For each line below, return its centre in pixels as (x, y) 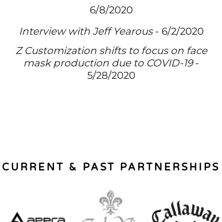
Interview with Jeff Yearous (85, 31)
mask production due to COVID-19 (108, 63)
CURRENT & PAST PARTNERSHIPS (111, 167)
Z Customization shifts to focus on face (111, 50)
